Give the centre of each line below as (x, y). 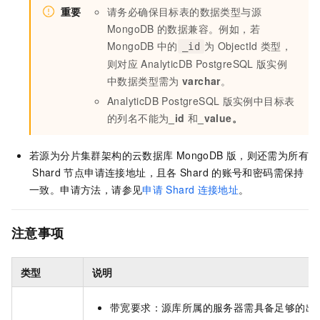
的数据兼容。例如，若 (209, 29)
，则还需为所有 (273, 155)
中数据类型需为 (143, 81)
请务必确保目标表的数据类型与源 (184, 12)
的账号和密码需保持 (258, 172)
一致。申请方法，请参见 (86, 190)
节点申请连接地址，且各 (120, 172)
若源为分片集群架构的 (81, 155)
